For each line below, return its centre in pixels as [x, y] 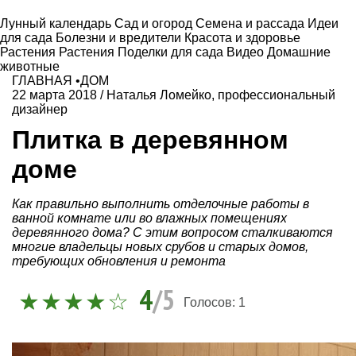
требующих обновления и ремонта [119, 261]
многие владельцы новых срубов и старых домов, [160, 246]
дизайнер [40, 109]
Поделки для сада [172, 52]
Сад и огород [155, 23]
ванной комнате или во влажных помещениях [149, 218]
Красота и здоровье [242, 38]
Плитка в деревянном [150, 139]
